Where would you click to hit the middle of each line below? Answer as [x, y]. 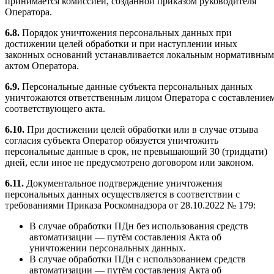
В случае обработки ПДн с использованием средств [138, 259]
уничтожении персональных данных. [108, 248]
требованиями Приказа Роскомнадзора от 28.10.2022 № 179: [130, 205]
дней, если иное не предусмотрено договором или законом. [129, 162]
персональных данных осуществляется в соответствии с [122, 194]
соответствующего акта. [55, 108]
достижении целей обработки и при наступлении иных [121, 43]
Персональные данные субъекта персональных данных [136, 86]
